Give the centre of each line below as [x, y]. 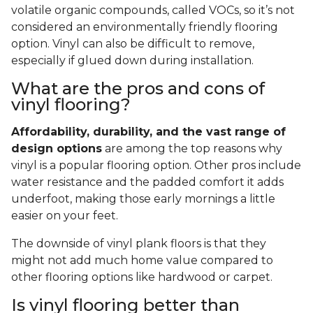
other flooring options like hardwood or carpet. [142, 277]
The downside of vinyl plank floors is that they [139, 244]
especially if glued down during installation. [132, 61]
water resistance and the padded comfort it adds [147, 182]
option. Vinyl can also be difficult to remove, [133, 44]
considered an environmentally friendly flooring [145, 27]
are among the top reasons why [192, 149]
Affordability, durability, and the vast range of [148, 132]
